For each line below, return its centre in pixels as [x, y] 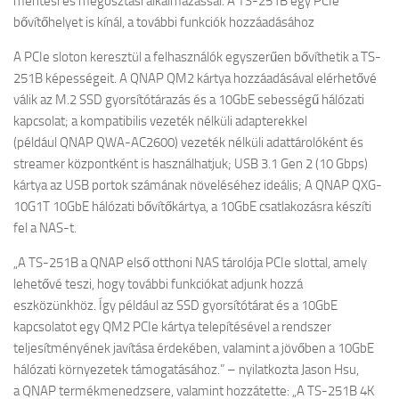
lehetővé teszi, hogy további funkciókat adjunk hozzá [158, 284]
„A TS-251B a [52, 263]
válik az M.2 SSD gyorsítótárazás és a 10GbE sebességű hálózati [189, 100]
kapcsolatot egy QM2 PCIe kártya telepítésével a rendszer [172, 327]
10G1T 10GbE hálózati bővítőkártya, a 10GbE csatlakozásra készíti [192, 207]
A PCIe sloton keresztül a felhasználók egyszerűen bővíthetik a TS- [197, 57]
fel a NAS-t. [45, 228]
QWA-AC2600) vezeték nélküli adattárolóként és [228, 142]
